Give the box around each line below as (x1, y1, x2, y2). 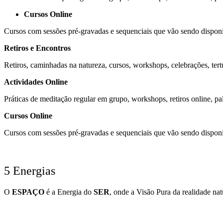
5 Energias (4, 164, 55, 178)
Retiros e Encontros (4, 44, 71, 53)
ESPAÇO (12, 188, 44, 197)
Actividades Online (4, 78, 68, 87)
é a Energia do (44, 188, 94, 197)
